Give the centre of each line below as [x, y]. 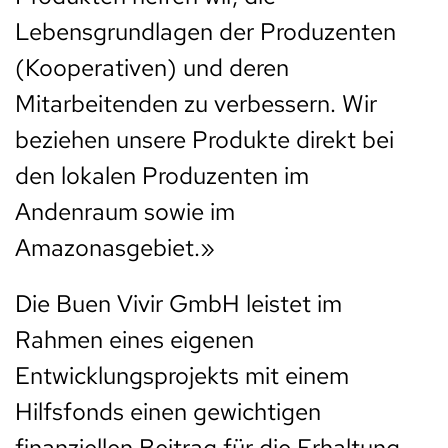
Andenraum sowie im [125, 212]
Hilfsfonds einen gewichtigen [168, 412]
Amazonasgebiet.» [115, 248]
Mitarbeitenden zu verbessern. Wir [196, 104]
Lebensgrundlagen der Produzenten [205, 32]
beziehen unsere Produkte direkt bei [204, 140]
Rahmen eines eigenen [134, 340]
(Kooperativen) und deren [152, 68]
